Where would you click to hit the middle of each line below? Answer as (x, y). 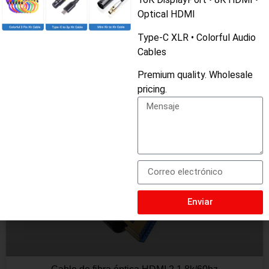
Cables (152, 52)
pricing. (152, 89)
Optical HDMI (166, 14)
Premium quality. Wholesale (195, 74)
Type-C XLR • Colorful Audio (196, 37)
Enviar (200, 202)
